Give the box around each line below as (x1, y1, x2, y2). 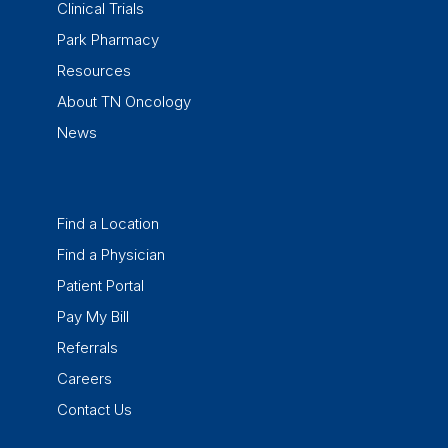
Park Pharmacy (56, 30, 159, 50)
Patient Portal (56, 276, 144, 296)
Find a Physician (56, 245, 165, 265)
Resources (56, 61, 131, 81)
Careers (56, 369, 112, 389)
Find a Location (56, 214, 159, 234)
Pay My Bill (56, 307, 129, 327)
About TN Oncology (56, 92, 191, 112)
